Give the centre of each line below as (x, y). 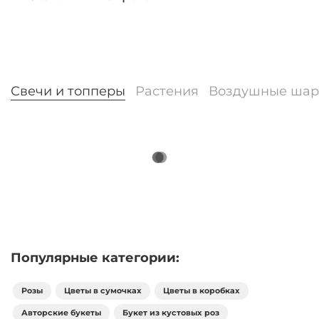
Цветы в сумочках (103, 290)
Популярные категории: (95, 257)
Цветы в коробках (202, 290)
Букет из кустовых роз (171, 312)
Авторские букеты (61, 312)
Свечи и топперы (68, 90)
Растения (167, 90)
